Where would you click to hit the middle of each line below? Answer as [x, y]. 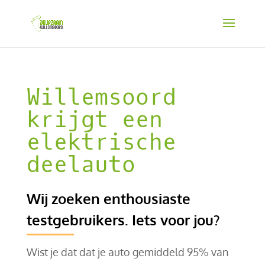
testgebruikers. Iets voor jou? [123, 219]
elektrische [101, 142]
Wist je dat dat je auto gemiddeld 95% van [127, 252]
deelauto [81, 164]
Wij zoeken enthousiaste [108, 198]
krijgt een [94, 119]
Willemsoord [101, 97]
